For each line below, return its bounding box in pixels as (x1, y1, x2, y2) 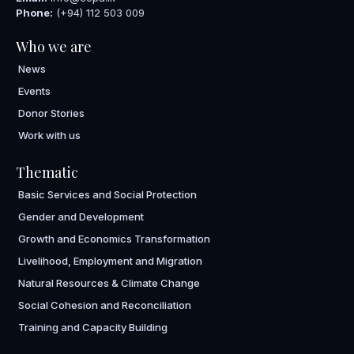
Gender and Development (18, 210, 144, 224)
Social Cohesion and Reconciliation (18, 299, 191, 312)
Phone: (16, 6, 53, 20)
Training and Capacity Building (18, 321, 168, 334)
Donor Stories (18, 107, 85, 120)
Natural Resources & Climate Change (18, 277, 200, 290)
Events (18, 85, 51, 98)
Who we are (16, 37, 92, 57)
